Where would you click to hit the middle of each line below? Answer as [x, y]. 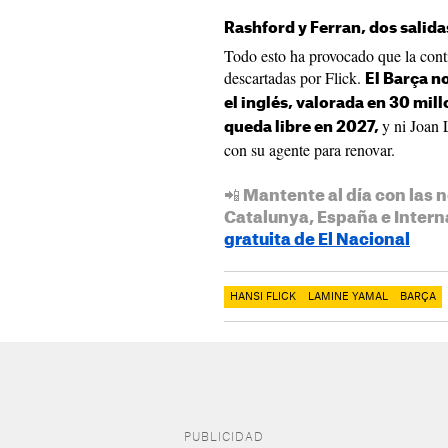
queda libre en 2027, [303, 127]
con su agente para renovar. [309, 149]
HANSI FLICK [263, 297]
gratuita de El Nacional [317, 240]
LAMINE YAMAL [348, 297]
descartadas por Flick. [294, 77]
